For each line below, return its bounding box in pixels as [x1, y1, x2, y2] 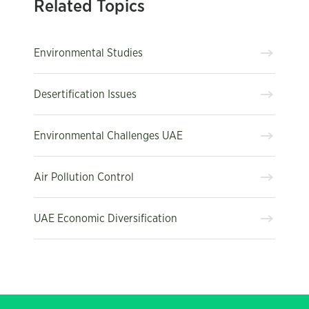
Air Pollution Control [34, 171, 134, 183]
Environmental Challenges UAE [34, 130, 183, 141]
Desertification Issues [34, 88, 137, 100]
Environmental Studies [34, 47, 143, 59]
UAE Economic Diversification [34, 212, 177, 224]
